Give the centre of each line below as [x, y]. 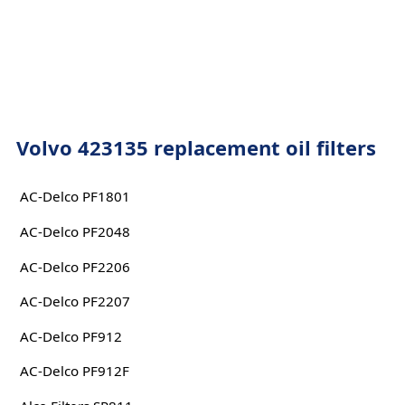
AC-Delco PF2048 [75, 231]
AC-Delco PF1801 [75, 197]
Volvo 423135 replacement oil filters [196, 147]
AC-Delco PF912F [74, 371]
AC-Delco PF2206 [75, 266]
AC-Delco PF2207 [75, 301]
